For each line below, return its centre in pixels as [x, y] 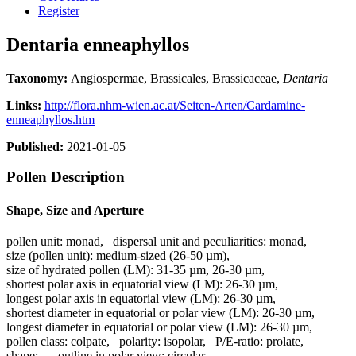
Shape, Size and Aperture [75, 210]
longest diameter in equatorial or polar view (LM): [132, 327]
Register [59, 10]
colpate [89, 341]
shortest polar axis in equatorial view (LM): [114, 284]
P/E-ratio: [239, 341]
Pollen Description [66, 177]
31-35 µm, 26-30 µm [209, 269]
